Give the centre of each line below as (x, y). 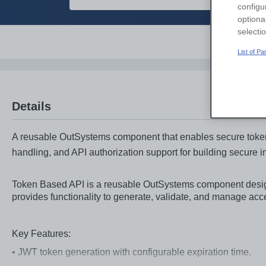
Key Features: (41, 234)
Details (31, 106)
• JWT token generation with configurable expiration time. (132, 252)
